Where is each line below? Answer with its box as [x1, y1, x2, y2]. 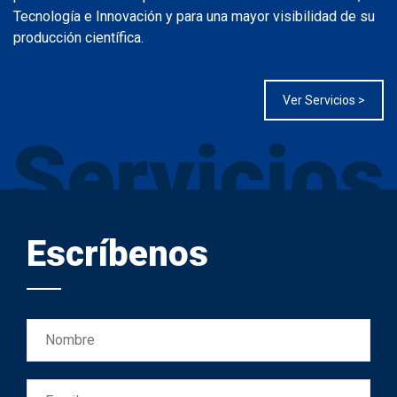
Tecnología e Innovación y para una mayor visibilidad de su [13, 7, 375, 25]
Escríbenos [27, 233, 208, 276]
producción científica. [13, 28, 144, 46]
